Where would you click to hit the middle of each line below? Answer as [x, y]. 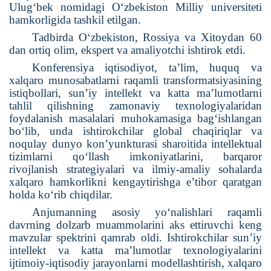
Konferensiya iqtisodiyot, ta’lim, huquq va [147, 68]
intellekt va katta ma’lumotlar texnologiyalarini [135, 250]
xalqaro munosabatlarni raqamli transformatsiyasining [135, 80]
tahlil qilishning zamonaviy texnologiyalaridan [135, 106]
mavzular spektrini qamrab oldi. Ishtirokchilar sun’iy [135, 238]
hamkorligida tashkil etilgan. [75, 20]
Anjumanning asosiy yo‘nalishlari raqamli [147, 212]
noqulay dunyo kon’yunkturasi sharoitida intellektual [135, 144]
